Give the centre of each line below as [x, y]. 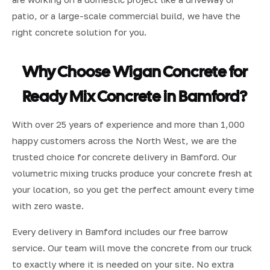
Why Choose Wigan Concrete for [135, 71]
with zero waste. [48, 205]
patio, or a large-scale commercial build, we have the [126, 15]
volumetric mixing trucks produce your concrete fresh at [132, 173]
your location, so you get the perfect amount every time [133, 189]
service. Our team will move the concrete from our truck [132, 247]
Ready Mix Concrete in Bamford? [135, 96]
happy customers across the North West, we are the [124, 140]
